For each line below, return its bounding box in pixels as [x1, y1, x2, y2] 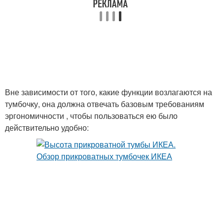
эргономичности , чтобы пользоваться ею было [5, 110, 178, 121]
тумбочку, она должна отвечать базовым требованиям [5, 98, 204, 110]
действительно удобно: [5, 122, 89, 133]
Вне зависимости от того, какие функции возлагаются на [5, 86, 212, 98]
